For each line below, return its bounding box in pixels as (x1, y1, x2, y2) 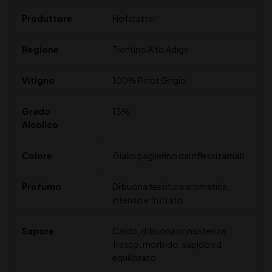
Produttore (21, 13, 72, 24)
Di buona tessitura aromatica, (112, 181, 229, 192)
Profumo (21, 181, 61, 192)
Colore (21, 150, 52, 161)
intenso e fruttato (112, 194, 183, 206)
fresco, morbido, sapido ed (112, 239, 222, 250)
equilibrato (112, 252, 156, 263)
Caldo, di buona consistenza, (112, 225, 228, 237)
